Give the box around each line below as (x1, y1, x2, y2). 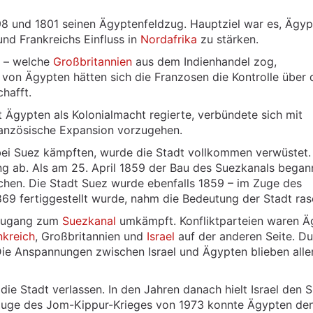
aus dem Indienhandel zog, (132, 54, 277, 68)
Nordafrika (140, 32, 197, 46)
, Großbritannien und (35, 229, 147, 243)
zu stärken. (197, 32, 259, 46)
